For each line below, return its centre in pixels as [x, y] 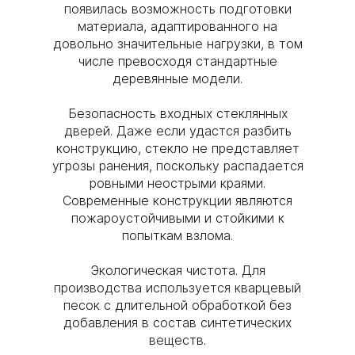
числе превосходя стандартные [177, 61]
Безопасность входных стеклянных [177, 113]
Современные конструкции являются [177, 200]
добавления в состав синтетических [177, 323]
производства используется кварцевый [177, 288]
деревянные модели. [177, 78]
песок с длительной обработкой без [177, 305]
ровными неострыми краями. [177, 183]
